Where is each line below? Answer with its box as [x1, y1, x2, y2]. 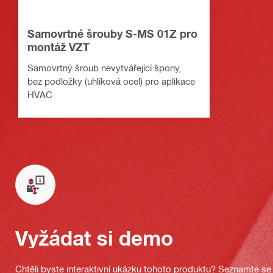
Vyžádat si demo [15, 226, 173, 250]
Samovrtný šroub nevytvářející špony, [27, 62, 181, 74]
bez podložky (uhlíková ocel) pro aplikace [27, 76, 195, 87]
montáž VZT [27, 40, 90, 54]
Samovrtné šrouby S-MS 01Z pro [27, 27, 197, 41]
